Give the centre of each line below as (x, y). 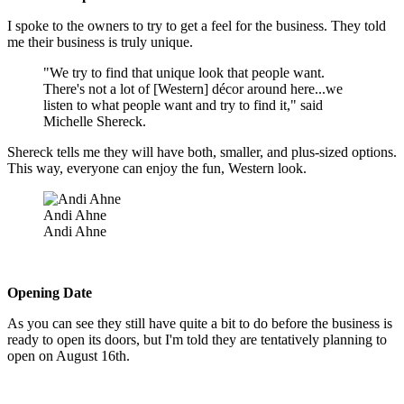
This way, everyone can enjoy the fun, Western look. (157, 169)
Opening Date (50, 293)
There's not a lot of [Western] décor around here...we (193, 89)
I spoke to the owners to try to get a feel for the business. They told (197, 26)
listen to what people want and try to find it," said (183, 106)
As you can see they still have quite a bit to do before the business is (200, 324)
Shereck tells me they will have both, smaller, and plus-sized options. (202, 152)
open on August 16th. (69, 356)
